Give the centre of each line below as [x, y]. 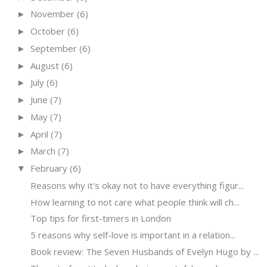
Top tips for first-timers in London [100, 218]
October [48, 31]
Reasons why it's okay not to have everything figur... [137, 185]
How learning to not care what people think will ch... [134, 202]
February [49, 168]
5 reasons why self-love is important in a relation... [133, 235]
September [54, 48]
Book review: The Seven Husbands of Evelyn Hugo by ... [144, 251]
